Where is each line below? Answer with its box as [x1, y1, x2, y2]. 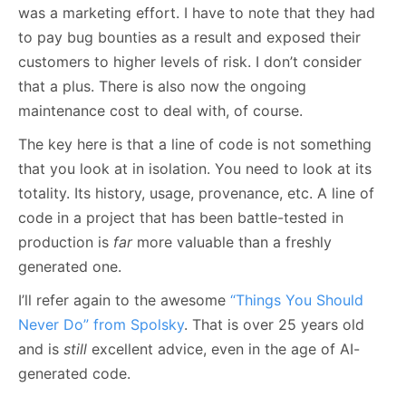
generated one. [18, 256, 121, 275]
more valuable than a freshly [132, 232, 332, 251]
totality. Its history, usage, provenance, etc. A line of [18, 183, 374, 202]
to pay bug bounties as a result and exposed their [18, 27, 361, 46]
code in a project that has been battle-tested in [18, 208, 343, 227]
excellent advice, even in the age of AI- [92, 339, 360, 358]
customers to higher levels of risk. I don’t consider [18, 52, 362, 71]
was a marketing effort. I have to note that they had [18, 3, 375, 22]
